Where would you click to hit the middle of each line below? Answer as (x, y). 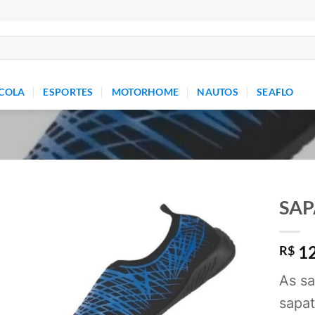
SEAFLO (275, 92)
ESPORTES (68, 92)
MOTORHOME (145, 92)
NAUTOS (218, 92)
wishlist (231, 248)
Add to (231, 236)
